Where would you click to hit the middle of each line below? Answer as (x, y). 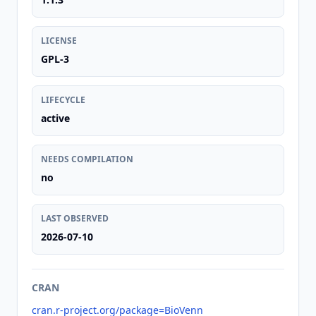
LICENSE (59, 41)
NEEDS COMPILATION (87, 159)
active (55, 118)
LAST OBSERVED (75, 218)
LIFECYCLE (63, 100)
